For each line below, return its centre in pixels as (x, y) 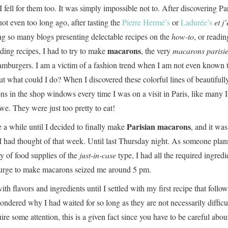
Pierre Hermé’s (146, 22)
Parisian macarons (159, 126)
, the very (157, 51)
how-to (183, 36)
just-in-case (98, 155)
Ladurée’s (195, 22)
